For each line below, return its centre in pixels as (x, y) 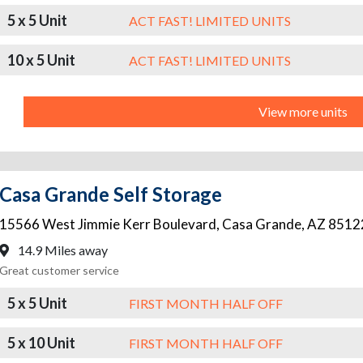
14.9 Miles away (62, 250)
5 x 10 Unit (41, 342)
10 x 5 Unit (41, 60)
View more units (303, 112)
